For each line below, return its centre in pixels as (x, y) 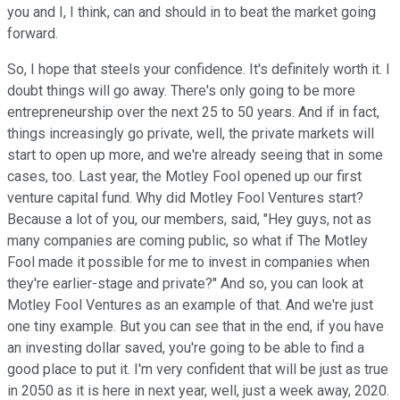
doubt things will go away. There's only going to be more (181, 90)
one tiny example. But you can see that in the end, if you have (196, 326)
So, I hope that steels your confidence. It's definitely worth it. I (199, 69)
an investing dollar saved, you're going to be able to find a (186, 347)
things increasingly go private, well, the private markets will (191, 133)
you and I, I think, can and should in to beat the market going (192, 12)
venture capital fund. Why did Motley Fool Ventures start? (185, 197)
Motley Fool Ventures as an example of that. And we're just (190, 304)
